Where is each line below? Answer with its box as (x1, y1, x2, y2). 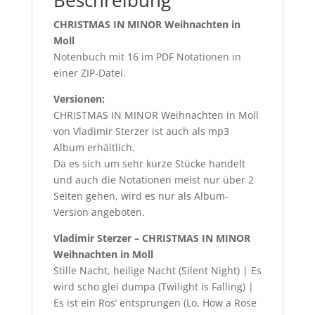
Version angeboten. (53, 205, 145, 219)
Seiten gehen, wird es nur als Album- (53, 189, 229, 203)
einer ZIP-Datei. (53, 66, 126, 80)
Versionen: (53, 92, 105, 106)
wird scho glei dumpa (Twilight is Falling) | (53, 280, 254, 294)
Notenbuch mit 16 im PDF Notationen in (53, 50, 241, 64)
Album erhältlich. (53, 141, 135, 155)
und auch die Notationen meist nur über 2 (53, 173, 254, 187)
